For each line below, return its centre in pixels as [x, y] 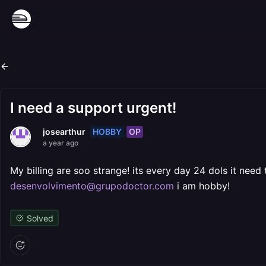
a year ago [61, 143]
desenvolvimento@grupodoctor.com [92, 186]
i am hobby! [202, 186]
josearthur [64, 132]
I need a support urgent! [93, 108]
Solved [40, 218]
